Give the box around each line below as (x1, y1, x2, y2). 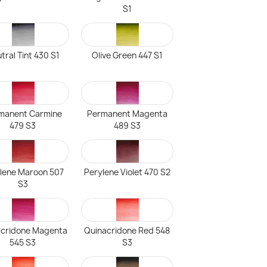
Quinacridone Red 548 (84, 225, 170, 236)
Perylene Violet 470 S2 (83, 167, 170, 178)
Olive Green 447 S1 (91, 50, 163, 61)
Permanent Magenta (86, 108, 167, 119)
